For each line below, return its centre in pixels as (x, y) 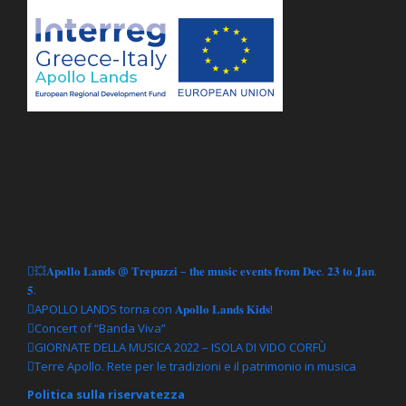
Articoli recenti (95, 231)
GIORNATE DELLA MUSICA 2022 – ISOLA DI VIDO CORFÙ (180, 347)
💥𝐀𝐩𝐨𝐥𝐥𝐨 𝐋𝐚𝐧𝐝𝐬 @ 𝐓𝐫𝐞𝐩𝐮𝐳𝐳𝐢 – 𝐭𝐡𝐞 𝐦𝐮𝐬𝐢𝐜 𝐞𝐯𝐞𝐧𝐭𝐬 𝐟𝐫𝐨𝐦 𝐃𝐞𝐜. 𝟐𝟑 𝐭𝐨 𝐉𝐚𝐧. (206, 271)
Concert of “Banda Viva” (100, 328)
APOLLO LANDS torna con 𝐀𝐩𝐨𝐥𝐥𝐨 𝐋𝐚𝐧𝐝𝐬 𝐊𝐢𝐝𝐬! (154, 309)
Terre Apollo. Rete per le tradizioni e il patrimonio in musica (195, 366)
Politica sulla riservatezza (106, 394)
